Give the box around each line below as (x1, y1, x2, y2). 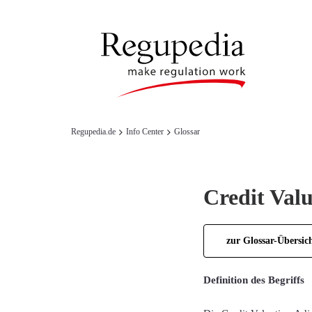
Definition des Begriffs (203, 274, 304, 286)
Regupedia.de (71, 127, 116, 136)
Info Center (126, 127, 164, 136)
